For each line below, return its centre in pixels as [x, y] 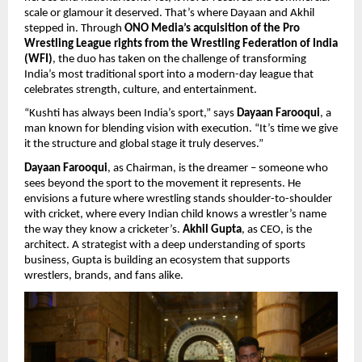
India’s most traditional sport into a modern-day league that [169, 74]
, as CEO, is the [277, 229]
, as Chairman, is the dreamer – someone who [218, 168]
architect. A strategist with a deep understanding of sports [165, 245]
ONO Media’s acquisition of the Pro [212, 28]
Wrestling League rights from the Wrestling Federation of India [181, 44]
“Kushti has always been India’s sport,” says [130, 114]
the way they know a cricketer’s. [103, 229]
